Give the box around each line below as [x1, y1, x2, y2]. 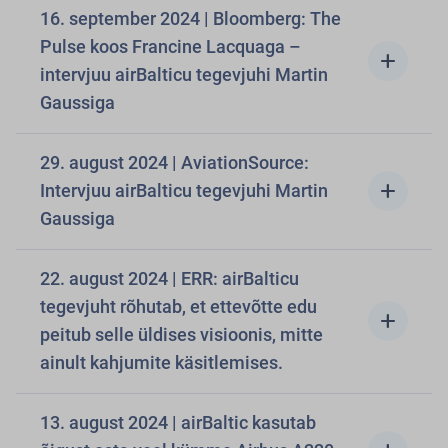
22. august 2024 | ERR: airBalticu [40, 268, 299, 289]
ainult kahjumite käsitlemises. [40, 352, 283, 373]
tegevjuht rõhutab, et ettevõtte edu [40, 296, 317, 317]
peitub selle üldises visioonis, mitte [40, 324, 323, 345]
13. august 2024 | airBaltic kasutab [40, 412, 316, 433]
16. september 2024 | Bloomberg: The [40, 8, 204, 29]
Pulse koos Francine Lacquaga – [40, 36, 301, 57]
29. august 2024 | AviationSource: [40, 152, 309, 173]
